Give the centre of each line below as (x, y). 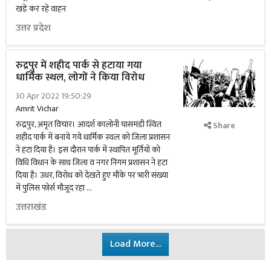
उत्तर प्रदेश (33, 28)
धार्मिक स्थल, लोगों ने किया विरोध (80, 77)
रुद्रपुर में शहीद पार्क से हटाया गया (79, 65)
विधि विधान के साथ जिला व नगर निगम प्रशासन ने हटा (92, 162)
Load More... (135, 244)
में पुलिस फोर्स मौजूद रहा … (54, 188)
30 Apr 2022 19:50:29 (54, 96)
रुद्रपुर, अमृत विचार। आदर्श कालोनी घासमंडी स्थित (89, 124)
